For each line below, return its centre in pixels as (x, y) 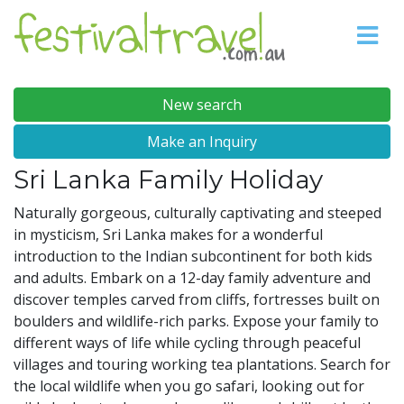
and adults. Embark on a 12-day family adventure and (192, 278)
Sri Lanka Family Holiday (168, 179)
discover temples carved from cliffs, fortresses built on (197, 299)
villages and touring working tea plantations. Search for (202, 364)
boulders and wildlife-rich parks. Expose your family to (196, 321)
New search (202, 105)
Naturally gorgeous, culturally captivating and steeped (197, 213)
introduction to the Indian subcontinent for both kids (193, 256)
